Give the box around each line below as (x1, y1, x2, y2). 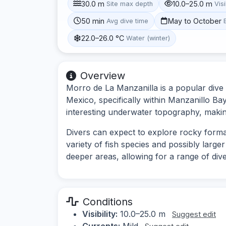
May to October (168, 16, 222, 25)
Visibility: (82, 208, 118, 219)
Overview (80, 69, 125, 82)
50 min (81, 16, 105, 25)
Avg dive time (106, 17, 149, 25)
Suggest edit (172, 209, 216, 219)
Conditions (83, 195, 133, 208)
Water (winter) (126, 34, 171, 42)
